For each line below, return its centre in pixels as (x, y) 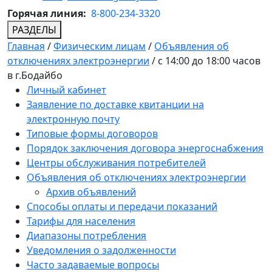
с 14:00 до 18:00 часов (209, 61)
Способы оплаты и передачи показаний (122, 207)
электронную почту (73, 119)
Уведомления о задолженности (101, 250)
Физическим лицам (100, 46)
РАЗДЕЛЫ (34, 30)
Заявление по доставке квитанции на (115, 105)
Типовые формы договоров (92, 134)
